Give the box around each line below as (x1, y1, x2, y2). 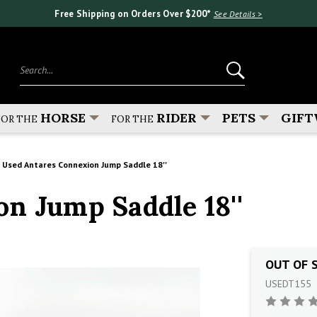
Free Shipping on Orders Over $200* (54, 7, 214, 20)
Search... (19, 56, 57, 69)
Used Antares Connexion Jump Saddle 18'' (2, 158, 167, 170)
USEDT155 (265, 277, 311, 290)
